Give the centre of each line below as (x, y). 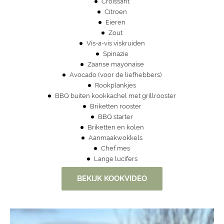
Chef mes (115, 148)
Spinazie (115, 53)
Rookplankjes (115, 85)
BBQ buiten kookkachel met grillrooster (115, 95)
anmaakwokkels (118, 137)
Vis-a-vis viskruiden (115, 43)
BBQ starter (115, 116)
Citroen (115, 11)
